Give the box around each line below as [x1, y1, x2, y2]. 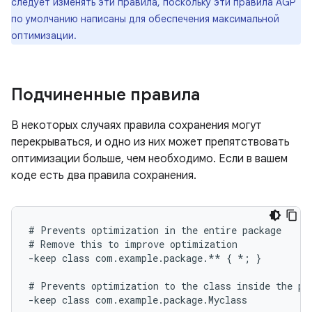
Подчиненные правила [11, 84, 200, 105]
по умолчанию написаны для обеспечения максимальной [11, 12, 279, 25]
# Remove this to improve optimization [29, 237, 237, 251]
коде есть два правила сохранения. [11, 168, 196, 182]
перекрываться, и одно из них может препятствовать [11, 134, 290, 149]
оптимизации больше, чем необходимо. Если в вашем [11, 151, 288, 166]
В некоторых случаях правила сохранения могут [11, 118, 262, 132]
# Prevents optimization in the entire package [29, 223, 281, 237]
